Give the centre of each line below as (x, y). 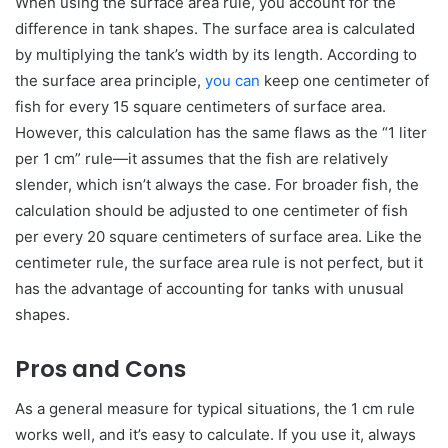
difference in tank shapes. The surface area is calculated (215, 28)
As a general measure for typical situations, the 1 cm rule (215, 409)
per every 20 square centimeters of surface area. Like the (218, 236)
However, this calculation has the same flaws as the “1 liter (221, 132)
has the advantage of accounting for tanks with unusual (209, 288)
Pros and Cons (100, 368)
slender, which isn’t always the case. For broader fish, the (217, 184)
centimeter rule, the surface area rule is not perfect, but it (219, 262)
